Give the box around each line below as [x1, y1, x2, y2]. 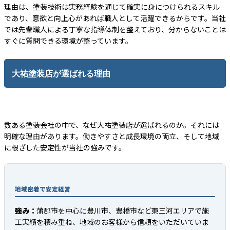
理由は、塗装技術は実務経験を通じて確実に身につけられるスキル [4, 2, 220, 12]
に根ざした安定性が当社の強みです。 [4, 142, 126, 153]
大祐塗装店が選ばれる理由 [12, 68, 110, 80]
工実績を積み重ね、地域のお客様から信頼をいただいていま [15, 216, 209, 227]
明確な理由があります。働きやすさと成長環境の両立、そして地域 [4, 131, 219, 142]
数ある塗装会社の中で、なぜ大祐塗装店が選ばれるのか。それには [4, 120, 219, 130]
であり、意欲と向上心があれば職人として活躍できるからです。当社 [4, 13, 226, 24]
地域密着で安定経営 [15, 184, 70, 193]
